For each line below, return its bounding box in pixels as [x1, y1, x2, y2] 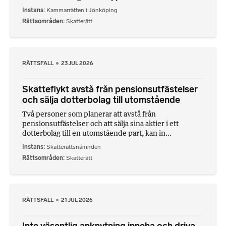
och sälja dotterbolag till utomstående [22, 94, 180, 106]
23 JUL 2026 [61, 60, 94, 67]
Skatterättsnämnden [46, 143, 101, 150]
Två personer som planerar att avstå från [22, 109, 156, 119]
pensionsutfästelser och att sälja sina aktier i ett [22, 119, 179, 128]
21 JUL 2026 [61, 196, 93, 203]
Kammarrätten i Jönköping [46, 7, 118, 14]
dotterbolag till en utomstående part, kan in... [22, 129, 172, 138]
